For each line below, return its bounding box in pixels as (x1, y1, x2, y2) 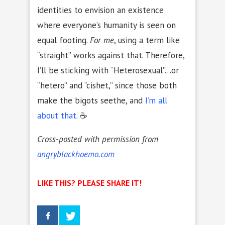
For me (90, 34, 114, 46)
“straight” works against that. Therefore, (37, 49, 184, 61)
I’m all (145, 94, 167, 106)
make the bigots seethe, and (37, 94, 145, 106)
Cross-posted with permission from (37, 133, 158, 145)
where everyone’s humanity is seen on (37, 19, 176, 31)
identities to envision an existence (37, 4, 164, 16)
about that (37, 109, 76, 121)
